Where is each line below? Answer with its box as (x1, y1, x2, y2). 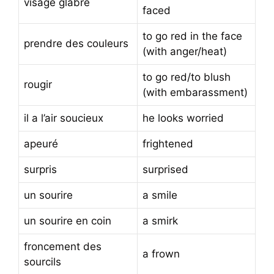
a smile (143, 188, 177, 201)
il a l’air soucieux (24, 111, 103, 124)
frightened (143, 137, 193, 150)
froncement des (24, 240, 102, 253)
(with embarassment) (143, 86, 248, 98)
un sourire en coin (24, 214, 111, 227)
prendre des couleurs (24, 37, 128, 50)
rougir (24, 78, 52, 91)
